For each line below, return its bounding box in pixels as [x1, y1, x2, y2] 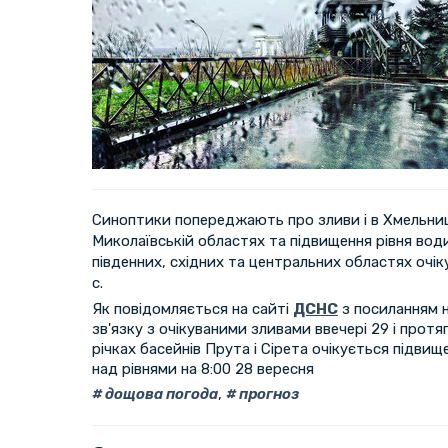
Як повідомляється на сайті [92, 299, 293, 318]
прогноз [236, 384, 299, 403]
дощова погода [102, 384, 218, 403]
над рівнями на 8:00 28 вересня [92, 359, 314, 378]
